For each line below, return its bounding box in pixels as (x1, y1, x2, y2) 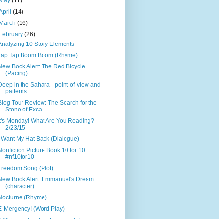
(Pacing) (5, 70, 28, 77)
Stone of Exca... (5, 106, 46, 113)
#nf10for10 (5, 153, 34, 161)
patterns (5, 88, 27, 95)
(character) (5, 183, 34, 190)
